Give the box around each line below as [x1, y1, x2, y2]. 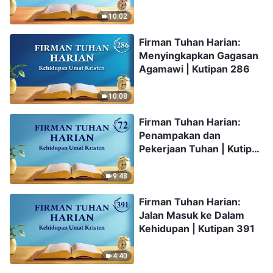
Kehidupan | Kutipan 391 [139, 222, 255, 235]
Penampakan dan [139, 129, 221, 142]
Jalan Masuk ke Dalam [139, 208, 244, 221]
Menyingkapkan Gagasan [139, 49, 258, 62]
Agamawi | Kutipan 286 [139, 63, 250, 76]
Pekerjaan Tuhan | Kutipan [139, 143, 263, 155]
